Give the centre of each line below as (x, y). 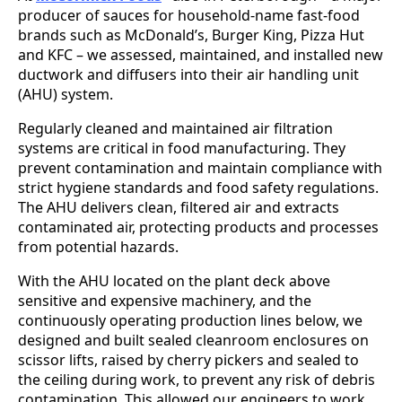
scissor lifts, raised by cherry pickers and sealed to (188, 359)
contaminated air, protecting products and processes (198, 227)
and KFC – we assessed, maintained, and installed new (201, 54)
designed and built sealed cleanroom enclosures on (193, 340)
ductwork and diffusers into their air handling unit (188, 74)
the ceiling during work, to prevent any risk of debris (197, 379)
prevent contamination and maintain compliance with (200, 167)
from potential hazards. (98, 246)
